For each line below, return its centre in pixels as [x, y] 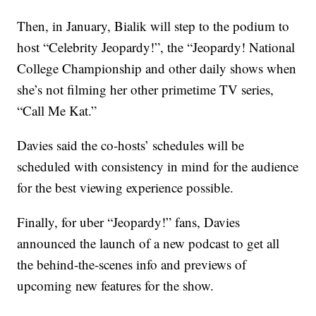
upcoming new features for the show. [116, 285]
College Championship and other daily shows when [157, 68]
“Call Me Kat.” [57, 110]
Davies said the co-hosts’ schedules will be [131, 145]
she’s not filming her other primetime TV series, [146, 89]
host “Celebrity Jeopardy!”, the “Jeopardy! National [156, 47]
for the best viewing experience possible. [126, 187]
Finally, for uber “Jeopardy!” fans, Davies [129, 221]
